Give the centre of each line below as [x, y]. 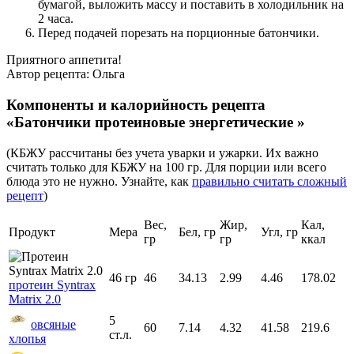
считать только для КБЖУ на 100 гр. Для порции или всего [166, 167]
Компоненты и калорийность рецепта [136, 105]
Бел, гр [197, 232]
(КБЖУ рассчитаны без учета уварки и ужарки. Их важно [162, 153]
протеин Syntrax [52, 284]
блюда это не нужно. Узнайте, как [99, 181]
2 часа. [56, 19]
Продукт [32, 232]
